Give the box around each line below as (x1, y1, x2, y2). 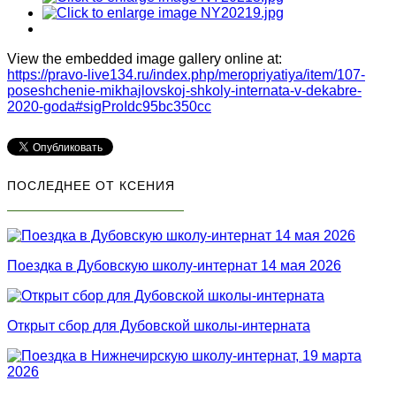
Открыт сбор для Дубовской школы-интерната (7, 318, 310, 334)
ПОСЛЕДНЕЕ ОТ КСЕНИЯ (7, 179, 175, 194)
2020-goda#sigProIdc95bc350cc (7, 99, 211, 115)
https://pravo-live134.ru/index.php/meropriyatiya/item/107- (7, 67, 365, 83)
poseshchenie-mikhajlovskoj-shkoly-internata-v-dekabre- (7, 83, 362, 99)
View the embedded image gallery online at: (7, 51, 282, 67)
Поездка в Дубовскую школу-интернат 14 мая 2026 (7, 258, 341, 274)
